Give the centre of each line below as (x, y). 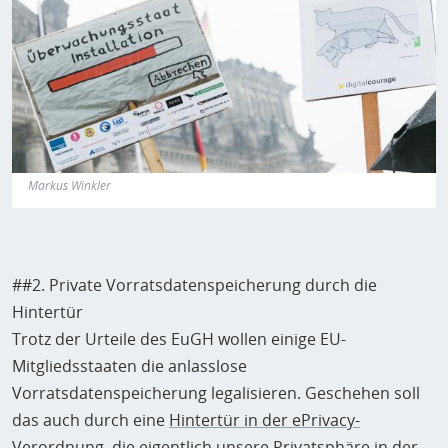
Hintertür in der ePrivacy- (264, 420)
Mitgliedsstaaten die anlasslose (129, 366)
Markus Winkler (69, 186)
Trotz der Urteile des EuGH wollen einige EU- (179, 339)
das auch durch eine (90, 420)
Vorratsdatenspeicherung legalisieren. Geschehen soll (216, 393)
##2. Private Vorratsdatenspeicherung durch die (194, 285)
